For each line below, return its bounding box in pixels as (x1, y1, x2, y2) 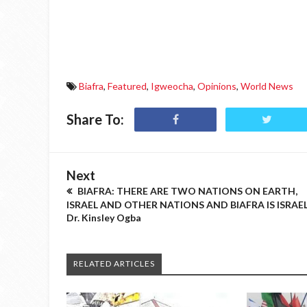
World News (241, 80, 293, 92)
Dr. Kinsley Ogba (66, 212, 141, 223)
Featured (108, 80, 147, 92)
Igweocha (151, 80, 193, 92)
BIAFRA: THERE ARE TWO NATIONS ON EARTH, (75, 185, 297, 197)
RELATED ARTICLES (73, 258, 155, 269)
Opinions (197, 80, 236, 92)
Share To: (66, 111, 124, 127)
